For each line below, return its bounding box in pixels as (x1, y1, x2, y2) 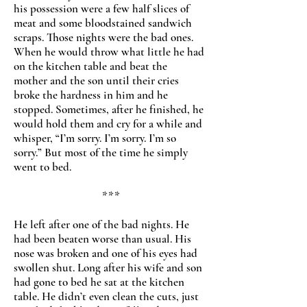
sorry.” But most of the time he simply (14, 145, 188, 160)
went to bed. (14, 160, 71, 174)
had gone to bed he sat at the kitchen (14, 275, 184, 289)
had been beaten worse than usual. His (14, 232, 191, 246)
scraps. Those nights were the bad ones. (14, 30, 193, 45)
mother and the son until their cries (14, 73, 179, 88)
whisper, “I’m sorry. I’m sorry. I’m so (14, 131, 176, 145)
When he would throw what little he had (14, 45, 204, 59)
